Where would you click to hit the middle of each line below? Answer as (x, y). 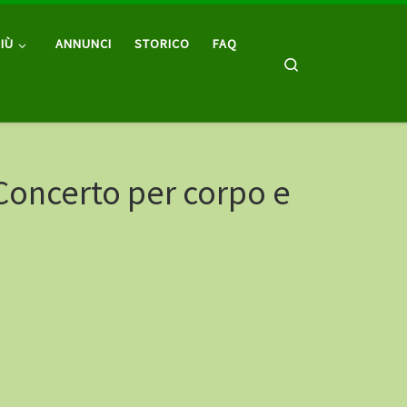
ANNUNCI (83, 44)
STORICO (162, 44)
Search (319, 62)
